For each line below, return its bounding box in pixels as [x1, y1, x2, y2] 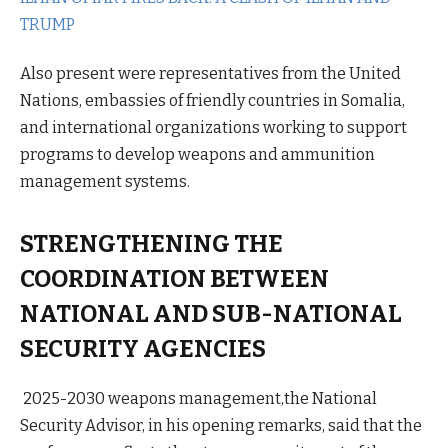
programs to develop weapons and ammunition [20, 144, 375, 164]
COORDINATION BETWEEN [20, 265, 329, 294]
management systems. [20, 171, 190, 191]
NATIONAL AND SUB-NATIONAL [20, 300, 402, 329]
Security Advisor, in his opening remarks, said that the [20, 416, 422, 436]
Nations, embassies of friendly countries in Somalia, [20, 90, 405, 110]
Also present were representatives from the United [20, 63, 401, 83]
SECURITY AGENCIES [20, 335, 266, 364]
